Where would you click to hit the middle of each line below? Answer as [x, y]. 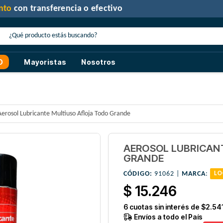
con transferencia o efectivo [148, 9]
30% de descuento [57, 9]
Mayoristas [45, 62]
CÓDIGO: [138, 174]
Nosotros [99, 62]
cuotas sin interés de [164, 207]
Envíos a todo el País [167, 217]
